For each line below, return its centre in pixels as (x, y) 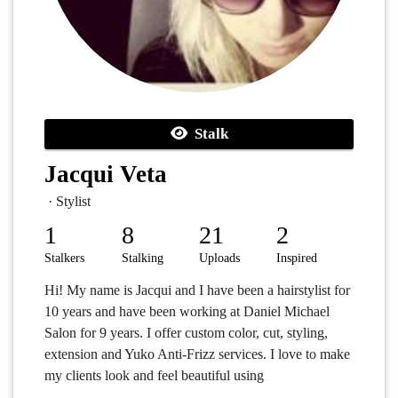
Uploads (219, 258)
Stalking (143, 258)
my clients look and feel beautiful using (154, 375)
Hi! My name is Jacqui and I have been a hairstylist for (197, 290)
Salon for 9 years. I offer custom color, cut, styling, (186, 333)
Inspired (297, 258)
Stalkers (64, 258)
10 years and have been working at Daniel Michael (187, 311)
